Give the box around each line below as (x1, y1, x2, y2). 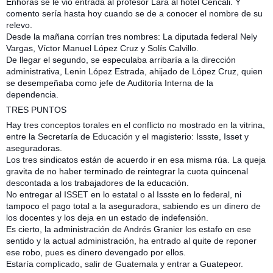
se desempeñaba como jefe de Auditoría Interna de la (6, 78, 213, 88)
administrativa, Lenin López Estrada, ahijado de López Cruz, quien (6, 66, 263, 76)
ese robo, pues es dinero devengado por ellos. (6, 247, 186, 257)
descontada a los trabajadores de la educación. (6, 178, 189, 188)
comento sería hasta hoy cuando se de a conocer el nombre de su (6, 9, 263, 18)
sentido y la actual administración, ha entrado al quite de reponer (6, 236, 257, 246)
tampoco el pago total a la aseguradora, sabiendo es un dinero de (6, 201, 261, 211)
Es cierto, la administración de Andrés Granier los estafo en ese (6, 224, 251, 234)
